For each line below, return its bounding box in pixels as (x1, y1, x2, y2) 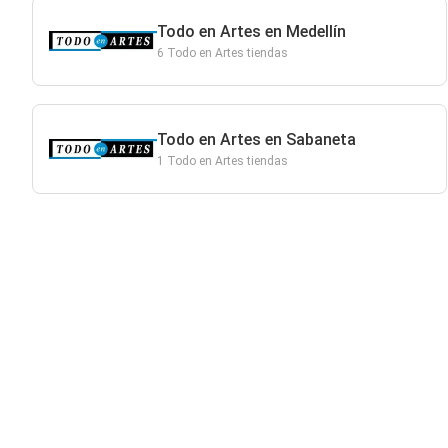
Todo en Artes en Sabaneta (156, 130, 356, 149)
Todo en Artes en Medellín (156, 22, 346, 41)
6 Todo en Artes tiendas (156, 46, 288, 60)
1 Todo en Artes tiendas (156, 154, 288, 168)
